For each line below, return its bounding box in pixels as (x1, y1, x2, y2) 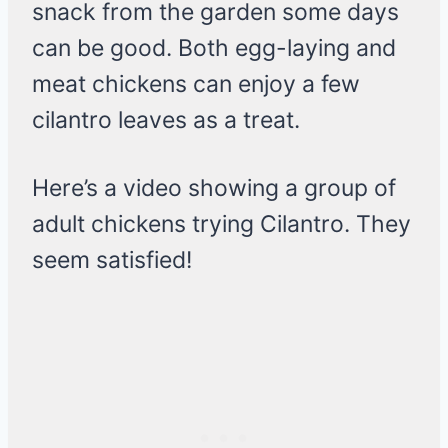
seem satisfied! (32, 246, 192, 275)
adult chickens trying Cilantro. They (32, 210, 411, 239)
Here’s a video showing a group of (32, 174, 396, 203)
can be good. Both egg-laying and (32, 34, 396, 63)
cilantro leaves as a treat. (32, 106, 300, 135)
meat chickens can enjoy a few (32, 70, 360, 99)
